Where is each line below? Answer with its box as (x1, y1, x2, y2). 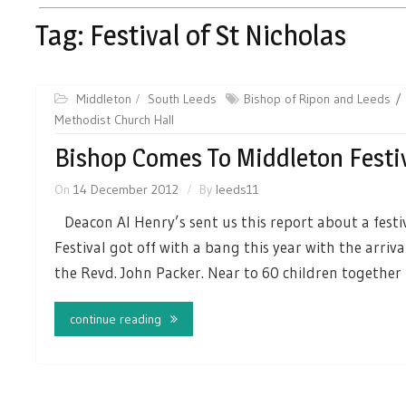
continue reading (70, 310, 161, 327)
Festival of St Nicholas (90, 18, 346, 53)
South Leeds (148, 91, 217, 108)
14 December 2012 (73, 181, 179, 198)
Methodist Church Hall (54, 111, 174, 129)
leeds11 (216, 181, 259, 198)
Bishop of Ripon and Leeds (244, 91, 391, 108)
